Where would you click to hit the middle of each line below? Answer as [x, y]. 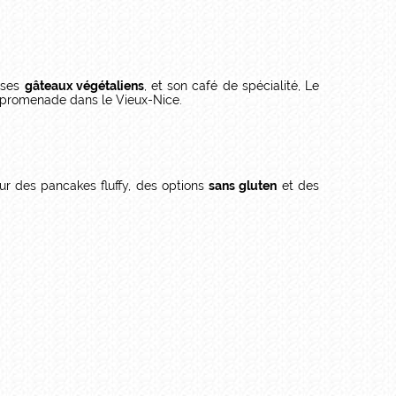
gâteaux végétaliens [84, 85]
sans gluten [243, 185]
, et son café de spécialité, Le [232, 85]
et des [298, 185]
